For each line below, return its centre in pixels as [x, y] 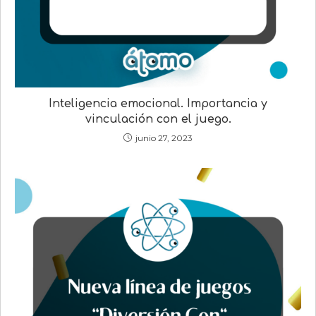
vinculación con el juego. [158, 119]
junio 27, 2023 [164, 138]
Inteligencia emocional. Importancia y [158, 104]
